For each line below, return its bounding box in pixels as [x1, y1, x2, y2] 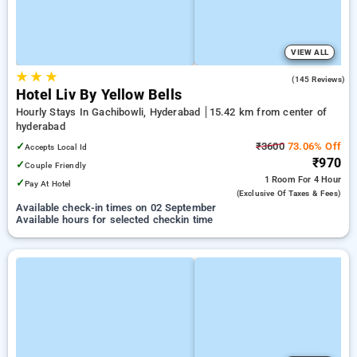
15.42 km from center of [209, 106, 328, 118]
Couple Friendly [25, 160, 87, 171]
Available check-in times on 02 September [16, 202, 217, 214]
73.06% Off [284, 140, 341, 152]
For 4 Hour [298, 175, 341, 185]
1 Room [264, 175, 298, 185]
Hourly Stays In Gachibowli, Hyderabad [16, 106, 204, 118]
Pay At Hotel [25, 178, 72, 189]
